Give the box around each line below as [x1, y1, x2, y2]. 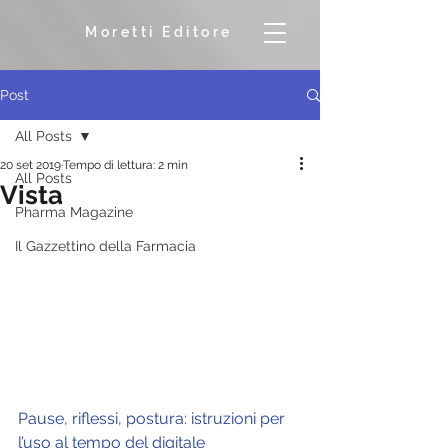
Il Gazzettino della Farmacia [15, 238, 196, 254]
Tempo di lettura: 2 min [63, 158, 188, 172]
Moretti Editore [85, 24, 233, 40]
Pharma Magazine [15, 204, 133, 220]
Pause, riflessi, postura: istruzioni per [18, 409, 289, 429]
